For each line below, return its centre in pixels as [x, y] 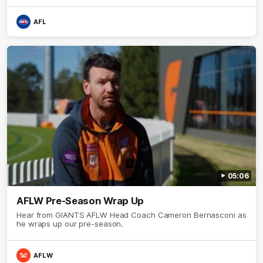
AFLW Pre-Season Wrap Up [80, 200]
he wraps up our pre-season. [70, 223]
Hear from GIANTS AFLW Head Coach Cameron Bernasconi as [131, 215]
